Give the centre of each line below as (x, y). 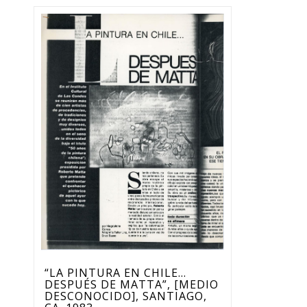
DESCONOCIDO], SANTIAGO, (125, 296)
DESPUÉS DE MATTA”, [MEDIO (131, 284)
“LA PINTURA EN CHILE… (115, 272)
